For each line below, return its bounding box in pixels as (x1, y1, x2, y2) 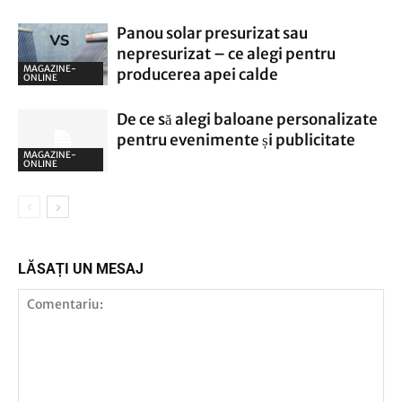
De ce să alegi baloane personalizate (117, 109, 378, 129)
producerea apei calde (117, 65, 278, 84)
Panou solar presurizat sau (117, 23, 308, 43)
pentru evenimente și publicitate (117, 130, 355, 150)
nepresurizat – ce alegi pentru (117, 44, 336, 64)
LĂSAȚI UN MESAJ (18, 260, 144, 277)
